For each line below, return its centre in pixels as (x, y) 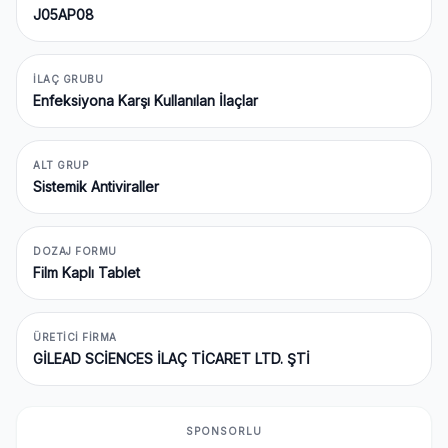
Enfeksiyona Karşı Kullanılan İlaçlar (145, 100)
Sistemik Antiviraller (96, 186)
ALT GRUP (60, 165)
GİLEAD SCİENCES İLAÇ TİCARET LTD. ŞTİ (171, 358)
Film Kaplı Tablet (86, 272)
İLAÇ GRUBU (68, 79)
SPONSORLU (224, 431)
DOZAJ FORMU (75, 251)
